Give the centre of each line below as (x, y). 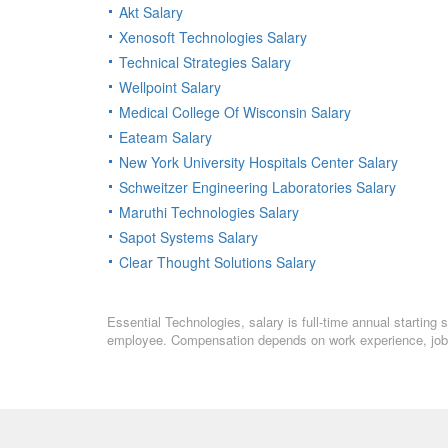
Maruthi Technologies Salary (209, 212)
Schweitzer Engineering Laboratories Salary (257, 187)
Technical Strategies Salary (205, 62)
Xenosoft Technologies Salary (213, 37)
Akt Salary (151, 12)
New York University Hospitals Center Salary (258, 162)
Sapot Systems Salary (188, 237)
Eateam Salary (165, 137)
